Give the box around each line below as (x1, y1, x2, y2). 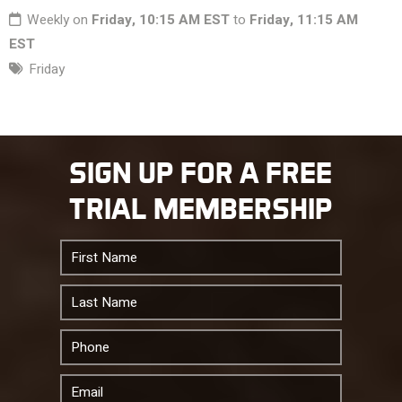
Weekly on (27, 10, 92, 31)
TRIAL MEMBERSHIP (68, 190, 334, 227)
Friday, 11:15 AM (249, 10, 358, 31)
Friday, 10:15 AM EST (92, 10, 230, 31)
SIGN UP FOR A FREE (69, 154, 333, 191)
